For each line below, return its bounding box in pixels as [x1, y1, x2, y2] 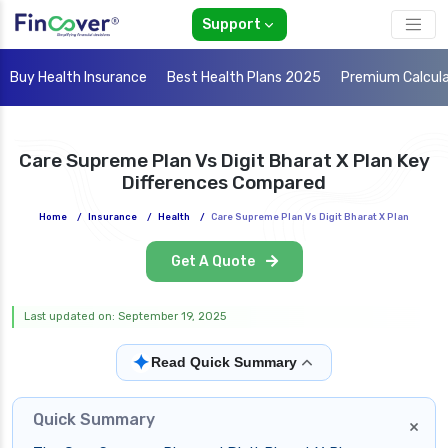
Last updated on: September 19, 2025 [24, 310, 226, 324]
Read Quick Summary [151, 354, 297, 371]
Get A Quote [170, 253, 258, 271]
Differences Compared [122, 171, 326, 195]
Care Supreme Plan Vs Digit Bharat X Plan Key [18, 149, 430, 173]
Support [201, 16, 261, 34]
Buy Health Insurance [10, 69, 147, 87]
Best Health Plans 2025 [167, 69, 321, 87]
